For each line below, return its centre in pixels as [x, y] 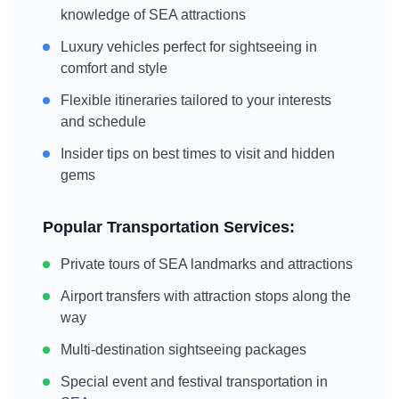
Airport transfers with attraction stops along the [206, 296]
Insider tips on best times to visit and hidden [198, 154]
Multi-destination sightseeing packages [183, 350]
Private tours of [110, 264]
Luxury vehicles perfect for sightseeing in [189, 47]
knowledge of [105, 15]
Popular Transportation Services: [169, 227]
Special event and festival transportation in [194, 382]
